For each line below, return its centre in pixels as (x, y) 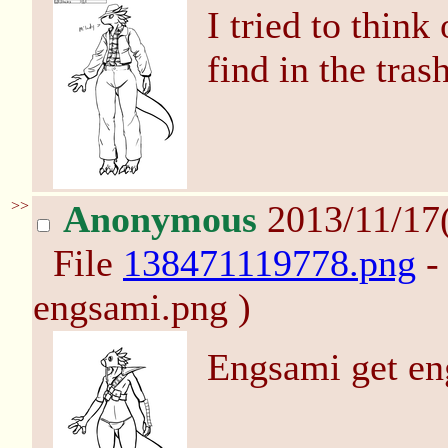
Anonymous (160, 219)
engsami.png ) (142, 307)
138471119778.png (269, 263)
